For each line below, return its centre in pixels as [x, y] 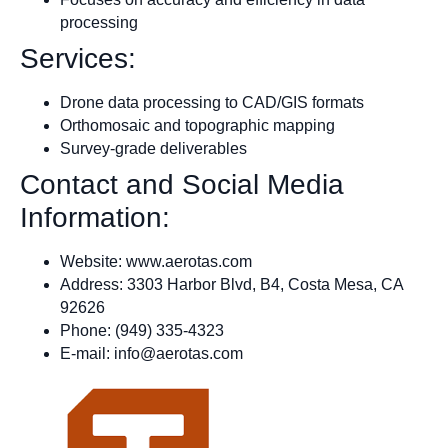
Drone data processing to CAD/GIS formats [212, 102]
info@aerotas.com [178, 353]
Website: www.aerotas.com [156, 261]
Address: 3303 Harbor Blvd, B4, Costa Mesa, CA [231, 284]
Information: [95, 217]
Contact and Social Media [182, 184]
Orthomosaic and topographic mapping [197, 125]
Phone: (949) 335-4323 [142, 330]
